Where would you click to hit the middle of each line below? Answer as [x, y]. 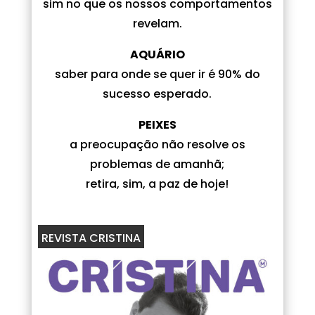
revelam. [157, 23]
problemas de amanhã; [157, 164]
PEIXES [157, 124]
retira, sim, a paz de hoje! [157, 184]
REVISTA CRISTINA [91, 238]
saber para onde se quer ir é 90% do [157, 74]
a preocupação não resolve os [157, 144]
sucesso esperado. [157, 94]
